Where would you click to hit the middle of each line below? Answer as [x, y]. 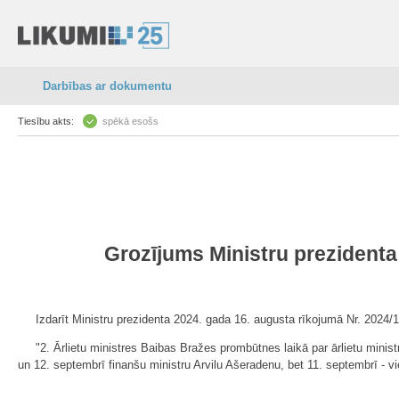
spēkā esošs [130, 121]
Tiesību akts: [46, 121]
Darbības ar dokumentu [107, 86]
